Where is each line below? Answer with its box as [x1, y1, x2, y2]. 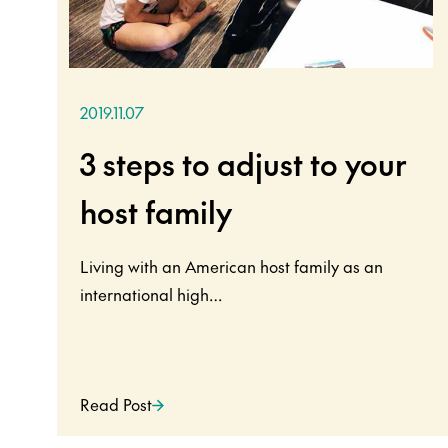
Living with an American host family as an [80, 254, 384, 277]
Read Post [80, 392, 153, 415]
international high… [80, 282, 223, 305]
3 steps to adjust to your [80, 142, 408, 184]
